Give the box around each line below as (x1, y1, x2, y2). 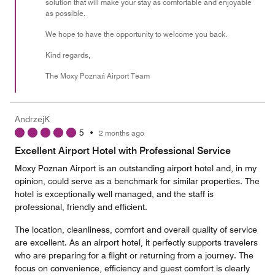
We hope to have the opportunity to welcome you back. (45, 29, 227, 39)
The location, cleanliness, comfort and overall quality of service (15, 225, 257, 234)
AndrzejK (15, 114, 50, 124)
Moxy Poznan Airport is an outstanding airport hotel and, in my (15, 163, 257, 173)
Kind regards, (45, 50, 90, 60)
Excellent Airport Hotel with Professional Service (15, 145, 231, 157)
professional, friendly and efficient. (15, 202, 147, 212)
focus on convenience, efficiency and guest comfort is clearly (15, 263, 250, 273)
